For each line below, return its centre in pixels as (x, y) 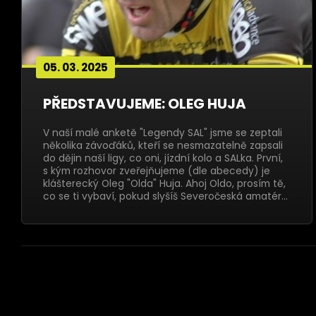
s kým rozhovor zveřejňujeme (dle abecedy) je (157, 171)
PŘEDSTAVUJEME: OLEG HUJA (145, 104)
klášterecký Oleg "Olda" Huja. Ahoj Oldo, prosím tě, (164, 183)
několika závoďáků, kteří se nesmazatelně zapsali (163, 145)
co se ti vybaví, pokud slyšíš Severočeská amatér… (165, 196)
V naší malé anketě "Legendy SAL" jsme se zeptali (163, 133)
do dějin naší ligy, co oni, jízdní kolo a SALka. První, (163, 158)
